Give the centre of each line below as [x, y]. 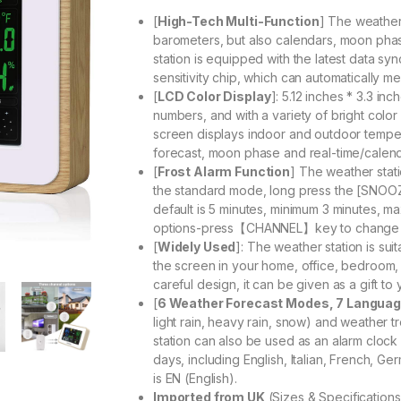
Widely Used [196, 247]
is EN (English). [195, 379]
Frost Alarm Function [224, 172]
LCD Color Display [214, 97]
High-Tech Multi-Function [238, 21]
